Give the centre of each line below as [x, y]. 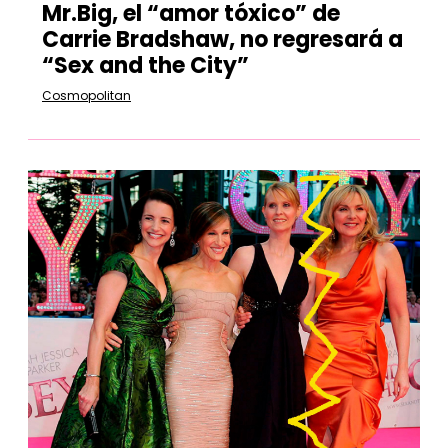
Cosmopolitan [86, 95]
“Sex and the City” [145, 65]
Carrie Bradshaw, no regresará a [222, 39]
